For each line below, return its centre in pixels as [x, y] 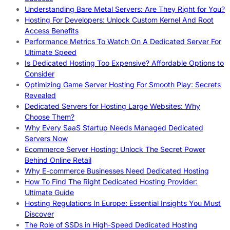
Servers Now [46, 138]
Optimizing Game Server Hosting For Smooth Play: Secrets [123, 84]
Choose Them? [50, 117]
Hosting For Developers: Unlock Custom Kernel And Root [119, 20]
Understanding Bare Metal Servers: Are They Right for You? [125, 9]
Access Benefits [52, 30]
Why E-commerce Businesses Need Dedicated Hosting [117, 170]
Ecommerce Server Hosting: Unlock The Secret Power [115, 149]
